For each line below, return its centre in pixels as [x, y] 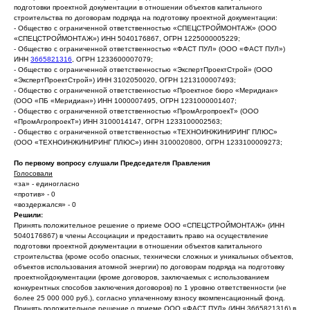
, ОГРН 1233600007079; [112, 59]
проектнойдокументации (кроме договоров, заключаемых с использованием [142, 277]
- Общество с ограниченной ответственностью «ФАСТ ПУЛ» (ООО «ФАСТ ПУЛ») [149, 49]
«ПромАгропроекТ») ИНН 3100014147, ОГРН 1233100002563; [118, 121]
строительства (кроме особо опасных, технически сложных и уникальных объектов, [154, 256]
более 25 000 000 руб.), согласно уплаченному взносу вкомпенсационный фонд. [149, 298]
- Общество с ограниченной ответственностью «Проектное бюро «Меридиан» [146, 90]
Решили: [28, 215]
